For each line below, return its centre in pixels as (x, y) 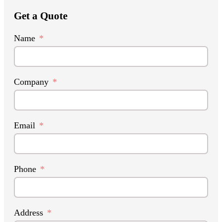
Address (28, 212)
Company (31, 82)
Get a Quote (41, 16)
